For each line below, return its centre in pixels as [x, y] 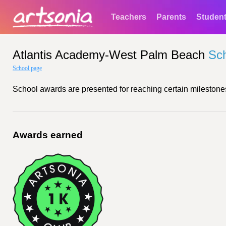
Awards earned [48, 135]
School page [27, 68]
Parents [171, 17]
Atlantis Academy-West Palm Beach [109, 55]
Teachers [129, 17]
